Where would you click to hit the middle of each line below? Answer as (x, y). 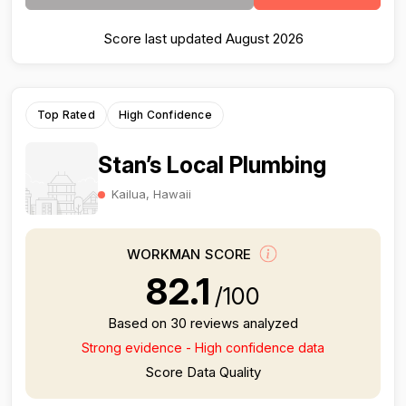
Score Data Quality (203, 372)
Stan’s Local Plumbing (212, 164)
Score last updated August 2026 (203, 39)
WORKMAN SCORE (191, 255)
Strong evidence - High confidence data (203, 348)
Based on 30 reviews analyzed (203, 323)
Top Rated (66, 115)
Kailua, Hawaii (151, 193)
